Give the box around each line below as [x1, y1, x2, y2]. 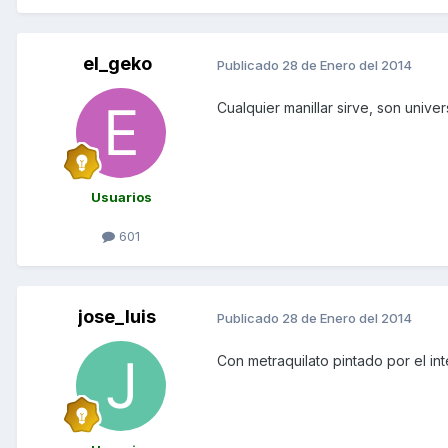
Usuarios [90, 189, 152, 206]
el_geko [82, 53, 152, 75]
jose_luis [78, 306, 156, 328]
